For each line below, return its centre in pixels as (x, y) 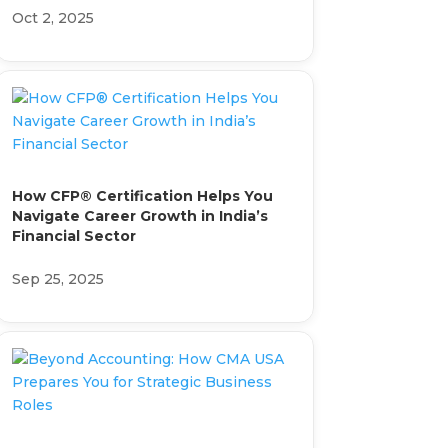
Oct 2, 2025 (52, 17)
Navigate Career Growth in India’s (139, 215)
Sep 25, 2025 (57, 278)
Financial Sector (73, 235)
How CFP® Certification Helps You (142, 195)
